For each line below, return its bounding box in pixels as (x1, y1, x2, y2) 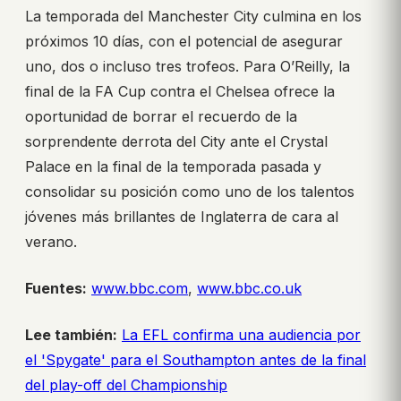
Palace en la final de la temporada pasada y (25, 158, 321, 176)
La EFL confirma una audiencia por (122, 326, 361, 345)
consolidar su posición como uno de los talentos (25, 183, 354, 201)
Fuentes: (25, 279, 87, 298)
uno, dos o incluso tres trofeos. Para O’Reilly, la (25, 57, 350, 76)
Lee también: (25, 326, 117, 345)
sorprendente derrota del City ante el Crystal (25, 132, 328, 151)
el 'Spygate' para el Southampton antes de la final (25, 351, 366, 370)
